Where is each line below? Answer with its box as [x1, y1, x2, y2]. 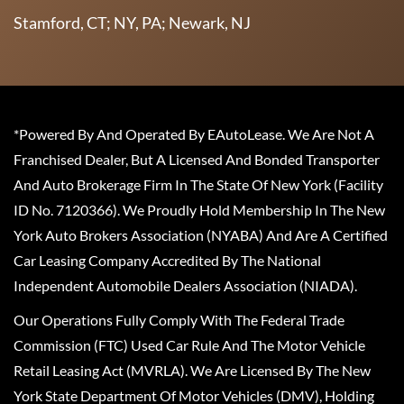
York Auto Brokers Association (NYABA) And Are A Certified [14, 225, 388, 243]
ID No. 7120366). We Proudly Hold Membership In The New [14, 200, 385, 218]
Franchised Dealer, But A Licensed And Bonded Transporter [14, 150, 380, 168]
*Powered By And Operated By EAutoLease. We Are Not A [14, 124, 374, 142]
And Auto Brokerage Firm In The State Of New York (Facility [14, 175, 383, 193]
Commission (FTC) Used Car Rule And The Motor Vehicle [14, 335, 365, 353]
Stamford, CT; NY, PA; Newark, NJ [14, 12, 251, 32]
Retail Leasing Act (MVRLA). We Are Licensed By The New [14, 361, 371, 379]
